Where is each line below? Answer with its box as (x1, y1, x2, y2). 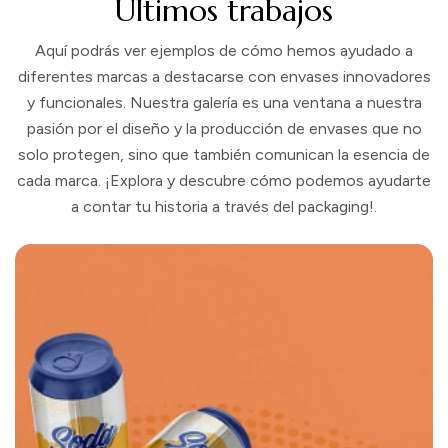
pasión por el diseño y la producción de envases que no (26, 119, 422, 138)
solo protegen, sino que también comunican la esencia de (18, 145, 430, 164)
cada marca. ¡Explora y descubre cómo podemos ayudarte (17, 171, 431, 190)
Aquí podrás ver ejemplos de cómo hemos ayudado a (35, 41, 413, 60)
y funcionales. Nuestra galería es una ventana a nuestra (26, 93, 422, 112)
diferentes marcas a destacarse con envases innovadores (17, 67, 431, 86)
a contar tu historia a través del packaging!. (71, 197, 377, 216)
